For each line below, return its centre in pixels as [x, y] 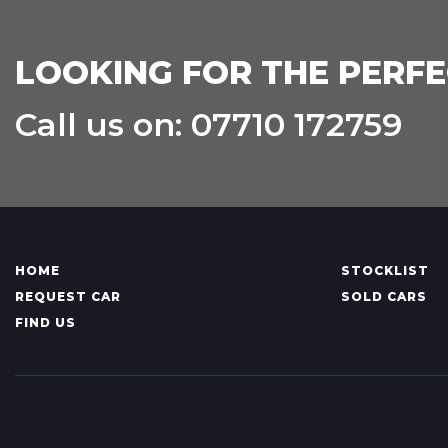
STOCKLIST [384, 270]
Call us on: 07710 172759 [208, 124]
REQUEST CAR [68, 296]
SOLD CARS [383, 296]
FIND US [45, 322]
